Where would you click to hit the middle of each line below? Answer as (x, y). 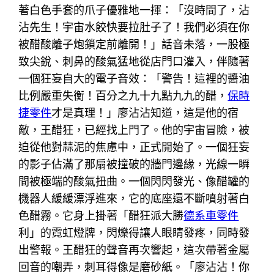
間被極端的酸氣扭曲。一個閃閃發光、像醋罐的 (134, 181)
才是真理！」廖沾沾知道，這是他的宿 (145, 113)
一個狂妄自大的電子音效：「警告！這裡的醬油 (134, 78)
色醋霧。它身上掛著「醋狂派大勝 (101, 215)
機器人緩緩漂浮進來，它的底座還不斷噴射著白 (134, 198)
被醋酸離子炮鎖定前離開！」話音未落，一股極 (134, 44)
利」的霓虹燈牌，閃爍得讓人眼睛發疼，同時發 (134, 232)
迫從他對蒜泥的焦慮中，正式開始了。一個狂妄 (134, 147)
